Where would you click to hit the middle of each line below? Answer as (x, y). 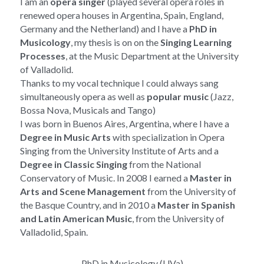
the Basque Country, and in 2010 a (89, 205)
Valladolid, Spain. (54, 232)
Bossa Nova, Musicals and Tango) (88, 110)
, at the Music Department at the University (152, 56)
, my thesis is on (102, 42)
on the (147, 42)
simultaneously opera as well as (83, 97)
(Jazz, (221, 97)
